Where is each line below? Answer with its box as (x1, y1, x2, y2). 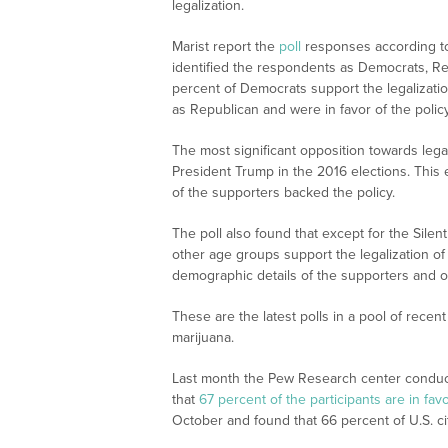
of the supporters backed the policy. (172, 184, 395, 202)
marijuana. (172, 329, 234, 347)
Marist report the (172, 38, 279, 56)
